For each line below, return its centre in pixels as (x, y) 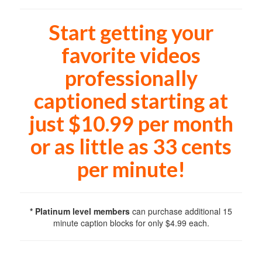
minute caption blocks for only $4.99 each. (131, 223)
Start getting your (131, 32)
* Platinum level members (80, 211)
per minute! (131, 169)
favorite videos (131, 55)
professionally (131, 78)
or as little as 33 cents (131, 146)
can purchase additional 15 (181, 211)
